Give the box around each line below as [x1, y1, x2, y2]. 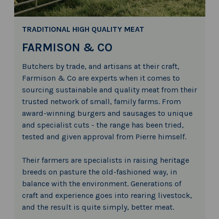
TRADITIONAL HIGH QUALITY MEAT [22, 24, 144, 34]
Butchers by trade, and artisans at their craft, [22, 61, 179, 71]
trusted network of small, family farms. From [22, 96, 181, 106]
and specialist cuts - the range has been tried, [22, 120, 184, 130]
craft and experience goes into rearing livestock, [22, 190, 192, 200]
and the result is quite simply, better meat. [22, 202, 174, 212]
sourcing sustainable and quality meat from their [22, 85, 197, 94]
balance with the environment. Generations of [22, 178, 181, 188]
